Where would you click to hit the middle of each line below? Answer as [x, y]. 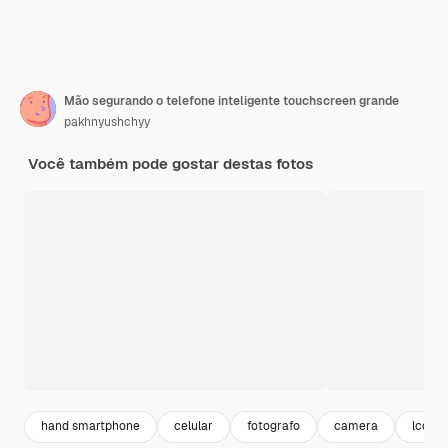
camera [356, 426]
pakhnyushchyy [107, 121]
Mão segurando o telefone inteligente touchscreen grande [231, 100]
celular [193, 426]
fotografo [273, 426]
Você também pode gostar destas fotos [170, 163]
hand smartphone [90, 426]
